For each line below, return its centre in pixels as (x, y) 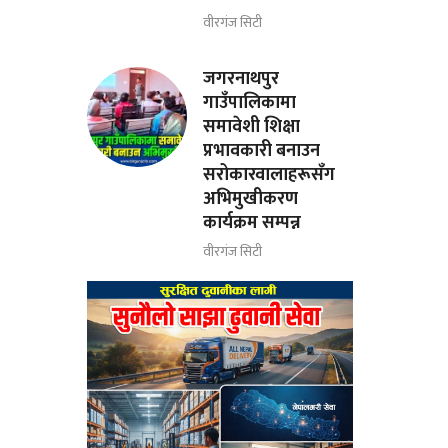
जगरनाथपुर (241, 78)
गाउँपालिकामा (250, 102)
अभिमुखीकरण (251, 198)
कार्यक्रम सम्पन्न (252, 222)
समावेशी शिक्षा (252, 126)
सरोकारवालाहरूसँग (269, 174)
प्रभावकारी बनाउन (262, 150)
